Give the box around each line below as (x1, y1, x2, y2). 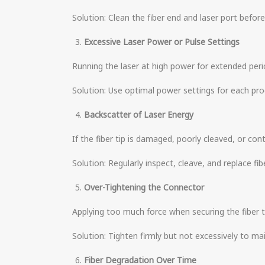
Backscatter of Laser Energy (84, 109, 193, 120)
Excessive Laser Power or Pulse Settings (84, 36, 240, 47)
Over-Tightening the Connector (84, 182, 204, 193)
